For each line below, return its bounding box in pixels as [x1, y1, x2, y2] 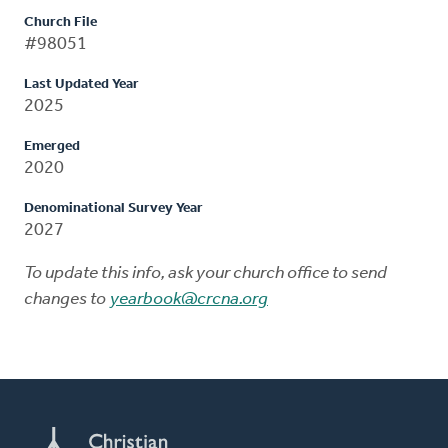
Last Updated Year [24, 76, 139, 92]
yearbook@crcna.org [110, 289, 268, 309]
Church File [24, 14, 97, 30]
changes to [24, 289, 109, 309]
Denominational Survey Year [24, 200, 203, 216]
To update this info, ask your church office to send [24, 263, 387, 283]
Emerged [24, 138, 80, 154]
